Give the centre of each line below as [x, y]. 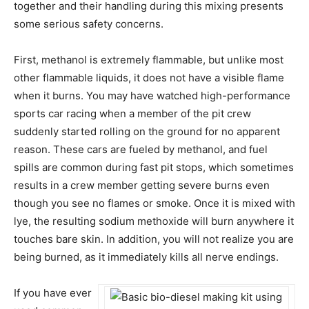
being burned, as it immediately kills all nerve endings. [146, 257]
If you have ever [53, 292]
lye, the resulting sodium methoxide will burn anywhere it [154, 221]
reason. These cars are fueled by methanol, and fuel [141, 149]
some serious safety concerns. [89, 23]
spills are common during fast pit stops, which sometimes [154, 167]
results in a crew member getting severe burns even [142, 185]
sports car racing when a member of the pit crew [132, 113]
